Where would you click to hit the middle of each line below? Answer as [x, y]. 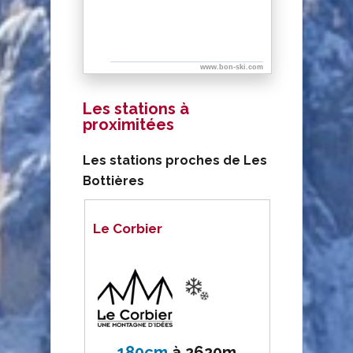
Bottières [113, 181]
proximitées [128, 124]
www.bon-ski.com [231, 67]
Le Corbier [128, 229]
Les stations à [136, 109]
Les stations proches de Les [175, 160]
